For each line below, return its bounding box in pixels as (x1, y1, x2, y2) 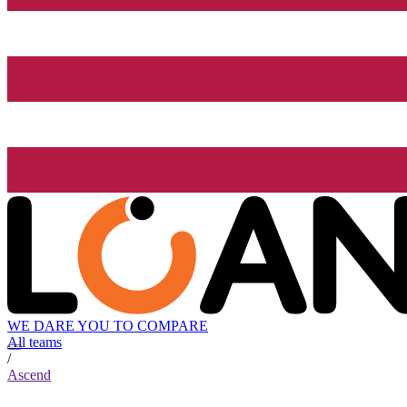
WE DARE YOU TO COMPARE (7, 318, 208, 334)
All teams (7, 334, 62, 351)
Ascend (7, 367, 51, 383)
